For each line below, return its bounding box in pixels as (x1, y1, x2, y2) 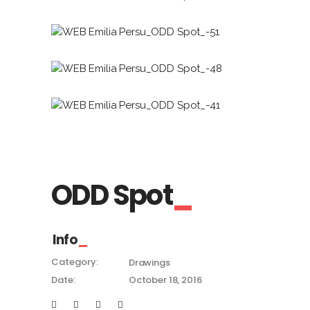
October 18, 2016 (128, 273, 202, 287)
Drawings (128, 255, 170, 269)
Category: (51, 255, 98, 269)
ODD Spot (51, 176, 173, 215)
